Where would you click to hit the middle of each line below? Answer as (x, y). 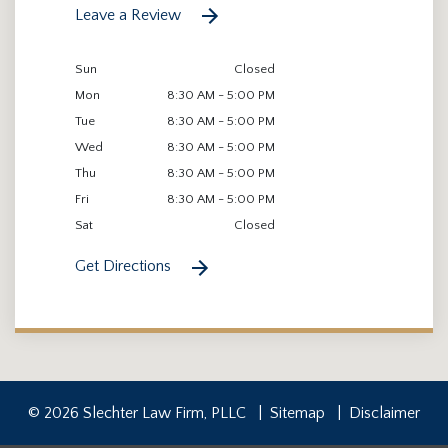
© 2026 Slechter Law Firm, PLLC (137, 412)
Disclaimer (384, 412)
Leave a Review (130, 15)
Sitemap (297, 412)
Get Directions (125, 266)
